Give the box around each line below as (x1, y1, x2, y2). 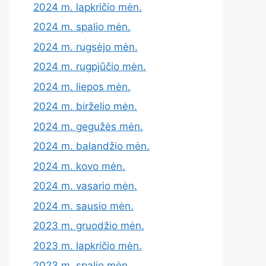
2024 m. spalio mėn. (33, 21, 131, 33)
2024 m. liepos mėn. (33, 80, 131, 93)
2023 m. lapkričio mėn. (33, 239, 142, 252)
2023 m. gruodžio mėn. (33, 220, 144, 232)
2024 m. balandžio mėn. (33, 140, 150, 152)
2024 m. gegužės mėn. (33, 120, 143, 132)
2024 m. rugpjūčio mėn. (33, 61, 146, 72)
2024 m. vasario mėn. (33, 180, 137, 192)
